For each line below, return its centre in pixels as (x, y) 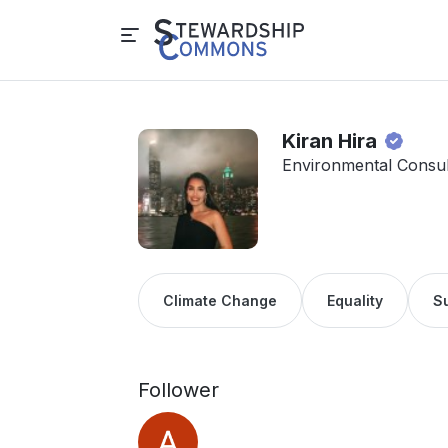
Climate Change (220, 300)
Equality (355, 300)
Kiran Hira (332, 141)
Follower (178, 390)
